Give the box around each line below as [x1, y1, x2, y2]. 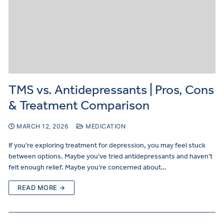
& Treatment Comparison [8, 97, 149, 113]
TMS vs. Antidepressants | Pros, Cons [8, 81, 214, 97]
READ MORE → [17, 183, 65, 191]
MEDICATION [83, 122, 125, 130]
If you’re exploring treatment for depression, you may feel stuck [8, 140, 205, 149]
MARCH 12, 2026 [16, 122, 68, 130]
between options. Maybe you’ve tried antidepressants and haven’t [8, 151, 212, 160]
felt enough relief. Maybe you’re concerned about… [8, 162, 166, 171]
